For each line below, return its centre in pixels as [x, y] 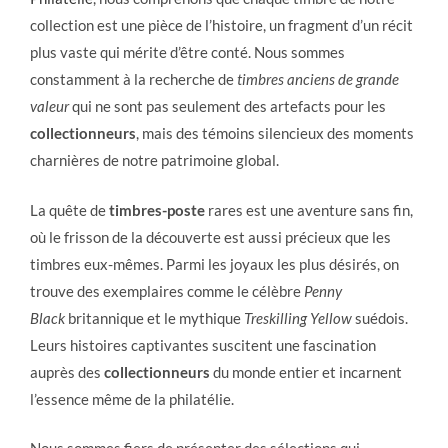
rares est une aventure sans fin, [309, 209]
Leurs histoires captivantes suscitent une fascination [203, 344]
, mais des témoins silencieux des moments [275, 133]
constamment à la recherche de [133, 79]
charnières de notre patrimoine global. [154, 160]
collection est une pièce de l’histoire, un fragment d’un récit [221, 25]
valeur [49, 106]
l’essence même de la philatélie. [132, 398]
